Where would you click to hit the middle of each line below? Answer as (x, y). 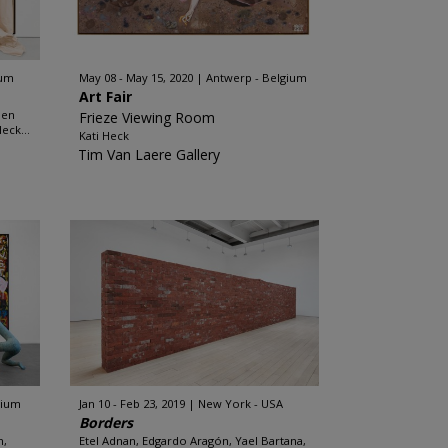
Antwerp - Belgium (256, 77)
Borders (105, 422)
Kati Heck (103, 135)
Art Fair (105, 96)
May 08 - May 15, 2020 (135, 77)
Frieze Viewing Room (146, 117)
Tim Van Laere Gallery (148, 154)
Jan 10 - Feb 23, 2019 (131, 403)
